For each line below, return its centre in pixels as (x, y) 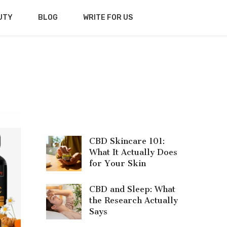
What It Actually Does (133, 152)
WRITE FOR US (108, 17)
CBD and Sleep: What (132, 189)
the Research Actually (134, 200)
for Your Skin (118, 163)
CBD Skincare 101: (127, 141)
